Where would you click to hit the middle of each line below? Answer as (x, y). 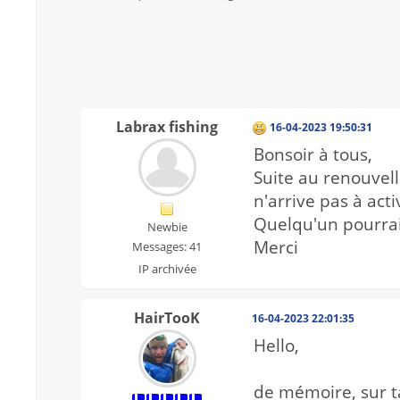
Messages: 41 (167, 247)
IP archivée (167, 269)
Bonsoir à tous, (313, 155)
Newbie (167, 227)
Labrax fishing (167, 127)
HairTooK (167, 318)
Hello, (276, 346)
